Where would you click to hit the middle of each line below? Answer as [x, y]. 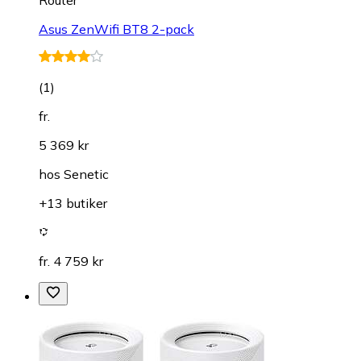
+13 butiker [73, 203]
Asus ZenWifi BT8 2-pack [116, 29]
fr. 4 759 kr [71, 261]
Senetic [86, 174]
